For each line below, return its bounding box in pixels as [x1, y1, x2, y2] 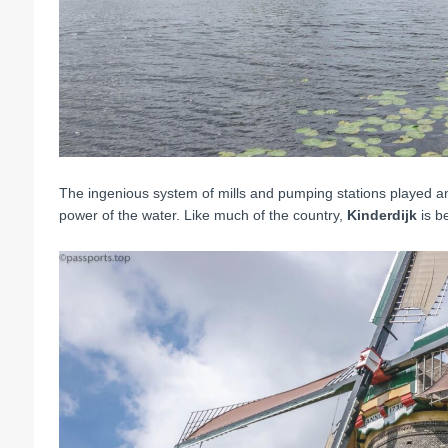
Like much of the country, [183, 207, 347, 224]
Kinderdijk [346, 207, 417, 224]
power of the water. [58, 207, 184, 224]
